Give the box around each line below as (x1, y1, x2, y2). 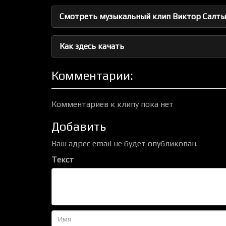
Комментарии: (51, 69, 133, 82)
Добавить (51, 120, 106, 133)
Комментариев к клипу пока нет (51, 99, 174, 109)
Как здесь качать (60, 41, 124, 51)
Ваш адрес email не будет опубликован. (51, 139, 198, 148)
